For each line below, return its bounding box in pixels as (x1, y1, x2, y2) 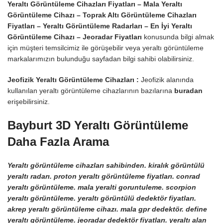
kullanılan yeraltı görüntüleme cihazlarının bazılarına (7, 87, 174, 95)
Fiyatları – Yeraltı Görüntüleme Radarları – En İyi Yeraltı (7, 22, 192, 30)
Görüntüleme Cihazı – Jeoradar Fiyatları (7, 33, 142, 41)
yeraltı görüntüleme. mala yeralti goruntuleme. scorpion (7, 183, 196, 192)
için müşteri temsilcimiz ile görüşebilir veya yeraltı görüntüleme (7, 44, 204, 52)
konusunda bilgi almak (142, 33, 214, 41)
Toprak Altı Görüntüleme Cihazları (83, 11, 197, 19)
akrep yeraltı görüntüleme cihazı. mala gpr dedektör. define (7, 205, 207, 214)
